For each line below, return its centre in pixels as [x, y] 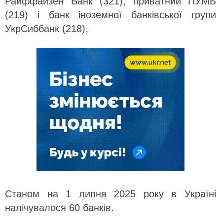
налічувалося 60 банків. [61, 207]
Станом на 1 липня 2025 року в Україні [110, 194]
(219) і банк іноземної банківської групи [110, 15]
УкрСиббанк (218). [47, 28]
